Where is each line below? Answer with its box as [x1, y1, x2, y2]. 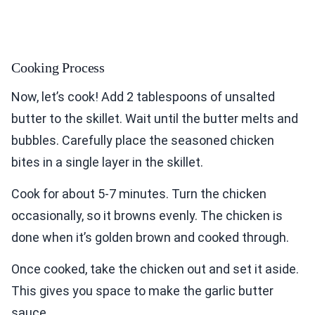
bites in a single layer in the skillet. [11, 155, 203, 170]
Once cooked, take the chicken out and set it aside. [11, 262, 299, 277]
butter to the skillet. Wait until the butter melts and [11, 111, 298, 127]
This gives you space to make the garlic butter [11, 283, 274, 299]
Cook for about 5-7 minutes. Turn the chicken [11, 186, 266, 202]
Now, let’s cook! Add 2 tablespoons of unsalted [11, 89, 275, 105]
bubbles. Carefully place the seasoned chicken [11, 133, 274, 148]
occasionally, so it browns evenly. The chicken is [11, 208, 283, 224]
